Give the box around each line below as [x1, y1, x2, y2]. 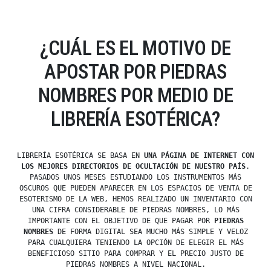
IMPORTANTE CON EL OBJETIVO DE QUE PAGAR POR [27, 217, 214, 226]
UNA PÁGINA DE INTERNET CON [144, 151, 254, 160]
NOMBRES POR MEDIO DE [38, 83, 233, 108]
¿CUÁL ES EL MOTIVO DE [40, 36, 231, 60]
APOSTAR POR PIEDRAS [44, 60, 227, 84]
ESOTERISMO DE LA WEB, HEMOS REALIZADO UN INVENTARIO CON [19, 195, 252, 204]
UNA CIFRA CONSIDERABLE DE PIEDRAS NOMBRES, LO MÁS [31, 206, 240, 215]
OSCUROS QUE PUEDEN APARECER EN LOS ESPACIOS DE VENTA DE [19, 184, 252, 193]
